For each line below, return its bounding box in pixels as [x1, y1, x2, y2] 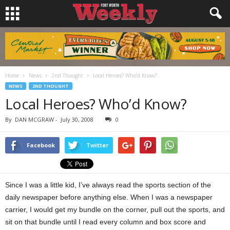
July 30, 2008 [61, 116, 93, 123]
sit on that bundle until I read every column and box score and [5, 218, 206, 226]
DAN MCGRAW [15, 116, 54, 123]
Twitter [86, 141, 108, 149]
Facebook [27, 141, 55, 149]
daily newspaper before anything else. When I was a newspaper [5, 193, 213, 201]
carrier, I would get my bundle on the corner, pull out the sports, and [5, 205, 225, 214]
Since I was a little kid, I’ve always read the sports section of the [5, 181, 211, 189]
